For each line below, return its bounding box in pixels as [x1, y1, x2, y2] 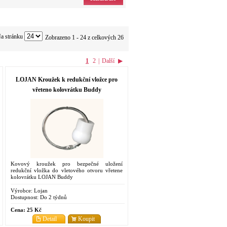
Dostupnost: [11, 194, 39, 200]
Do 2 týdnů [39, 194, 67, 200]
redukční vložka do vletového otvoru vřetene [11, 167, 123, 173]
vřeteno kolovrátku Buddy [32, 86, 101, 93]
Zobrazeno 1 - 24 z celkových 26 [45, 33, 124, 41]
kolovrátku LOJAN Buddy [11, 173, 73, 180]
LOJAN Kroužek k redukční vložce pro [16, 75, 118, 83]
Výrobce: [11, 187, 32, 194]
